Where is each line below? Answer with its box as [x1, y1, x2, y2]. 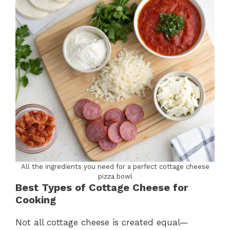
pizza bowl [98, 172, 132, 180]
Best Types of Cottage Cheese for [15, 181, 188, 194]
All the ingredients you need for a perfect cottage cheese [21, 162, 209, 170]
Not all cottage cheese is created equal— [15, 217, 188, 227]
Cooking [15, 193, 56, 206]
